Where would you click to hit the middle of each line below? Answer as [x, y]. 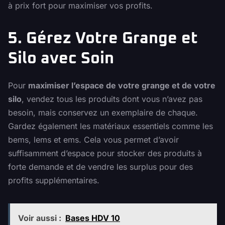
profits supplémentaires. [54, 181]
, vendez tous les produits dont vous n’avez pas [112, 99]
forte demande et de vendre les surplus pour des [100, 167]
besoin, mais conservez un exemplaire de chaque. [103, 113]
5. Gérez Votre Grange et [103, 39]
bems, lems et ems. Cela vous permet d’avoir [93, 140]
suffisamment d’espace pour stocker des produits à [105, 153]
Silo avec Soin [61, 59]
